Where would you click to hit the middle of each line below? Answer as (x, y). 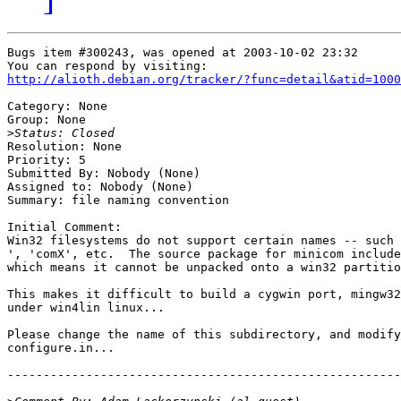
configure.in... (61, 348)
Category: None (57, 107)
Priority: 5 (47, 160)
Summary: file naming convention (118, 200)
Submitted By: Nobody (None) (104, 174)
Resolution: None (64, 147)
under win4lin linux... (86, 308)
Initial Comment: (64, 227)
